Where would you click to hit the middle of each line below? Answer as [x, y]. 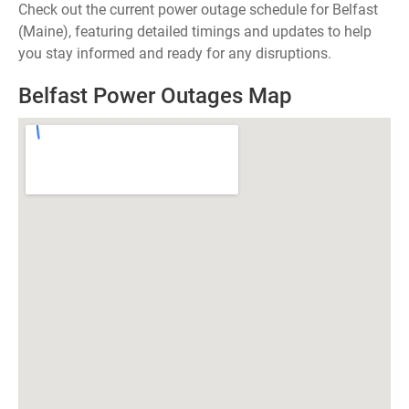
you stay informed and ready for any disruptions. [175, 53]
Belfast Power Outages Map [155, 96]
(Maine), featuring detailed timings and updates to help [195, 31]
